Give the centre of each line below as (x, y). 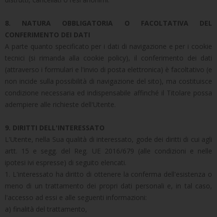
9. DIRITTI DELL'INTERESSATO (55, 128)
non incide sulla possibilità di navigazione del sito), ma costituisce (108, 81)
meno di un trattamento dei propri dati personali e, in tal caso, (108, 186)
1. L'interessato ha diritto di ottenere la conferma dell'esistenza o (108, 174)
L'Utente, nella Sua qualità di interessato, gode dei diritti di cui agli (108, 139)
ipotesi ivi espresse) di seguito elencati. (66, 163)
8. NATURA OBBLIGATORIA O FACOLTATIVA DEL (108, 23)
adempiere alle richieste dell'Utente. (60, 104)
